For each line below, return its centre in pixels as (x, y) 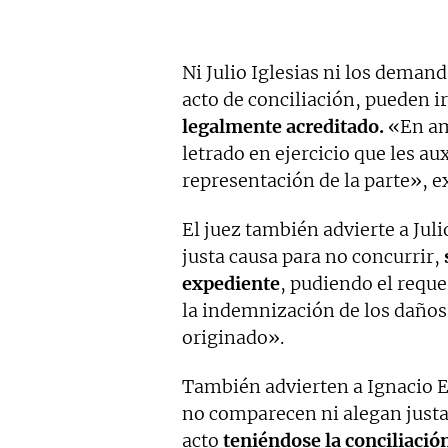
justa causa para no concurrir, (311, 256)
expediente (231, 283)
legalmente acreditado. (285, 126)
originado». (235, 337)
